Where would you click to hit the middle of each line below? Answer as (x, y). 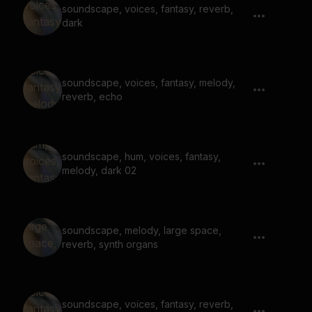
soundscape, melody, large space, (142, 230)
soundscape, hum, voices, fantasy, (141, 156)
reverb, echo (92, 96)
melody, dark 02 (99, 170)
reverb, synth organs (110, 244)
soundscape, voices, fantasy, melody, (149, 83)
